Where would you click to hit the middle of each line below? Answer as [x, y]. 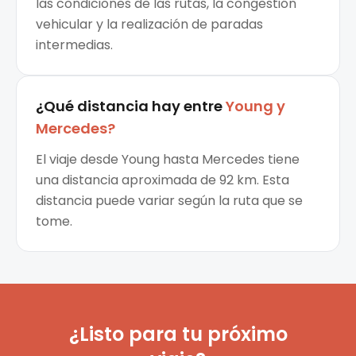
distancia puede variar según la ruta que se [169, 201]
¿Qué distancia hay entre [129, 106]
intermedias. [74, 45]
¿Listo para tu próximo [178, 335]
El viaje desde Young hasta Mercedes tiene [168, 160]
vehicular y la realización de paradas [149, 25]
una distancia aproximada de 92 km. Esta [163, 180]
